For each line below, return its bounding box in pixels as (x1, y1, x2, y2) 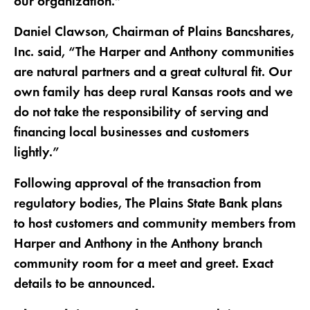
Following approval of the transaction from (13, 177, 262, 192)
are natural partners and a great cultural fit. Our (13, 66, 292, 80)
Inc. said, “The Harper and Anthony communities (13, 46, 294, 60)
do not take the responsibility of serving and (13, 106, 268, 120)
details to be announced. (13, 277, 155, 292)
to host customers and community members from (13, 217, 296, 232)
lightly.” (13, 146, 60, 161)
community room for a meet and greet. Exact (13, 257, 273, 272)
